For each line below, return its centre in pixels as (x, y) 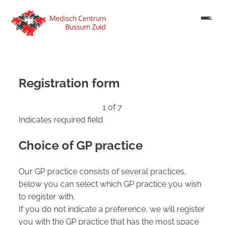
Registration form (69, 83)
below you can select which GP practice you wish (110, 184)
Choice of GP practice (81, 145)
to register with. (47, 196)
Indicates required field (61, 120)
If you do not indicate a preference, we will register (112, 209)
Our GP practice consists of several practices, (103, 171)
